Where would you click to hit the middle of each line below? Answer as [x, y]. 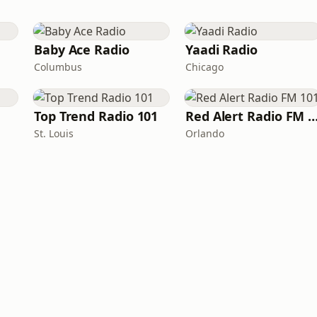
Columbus [58, 67]
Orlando [205, 133]
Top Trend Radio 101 [96, 116]
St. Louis [54, 133]
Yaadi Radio [222, 50]
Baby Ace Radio [82, 50]
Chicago [204, 67]
